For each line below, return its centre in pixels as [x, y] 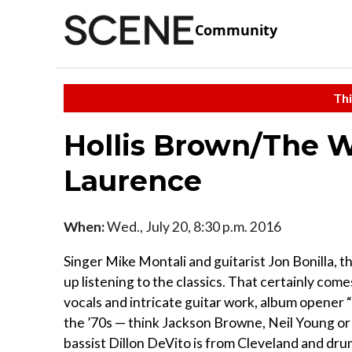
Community [236, 30]
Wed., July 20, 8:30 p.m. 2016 [193, 226]
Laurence [133, 180]
